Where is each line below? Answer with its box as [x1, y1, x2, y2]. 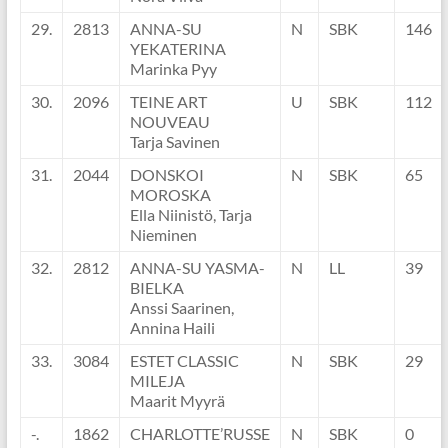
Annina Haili [129, 318, 215, 338]
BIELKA [129, 278, 184, 298]
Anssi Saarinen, [129, 298, 234, 318]
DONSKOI [129, 165, 204, 185]
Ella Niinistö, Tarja [129, 205, 252, 225]
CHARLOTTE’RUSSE [129, 424, 270, 444]
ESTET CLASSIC [129, 351, 239, 371]
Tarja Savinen [129, 132, 220, 152]
